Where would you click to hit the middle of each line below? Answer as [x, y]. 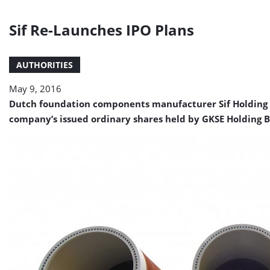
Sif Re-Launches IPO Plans [102, 30]
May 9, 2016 [35, 89]
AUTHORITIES [45, 65]
